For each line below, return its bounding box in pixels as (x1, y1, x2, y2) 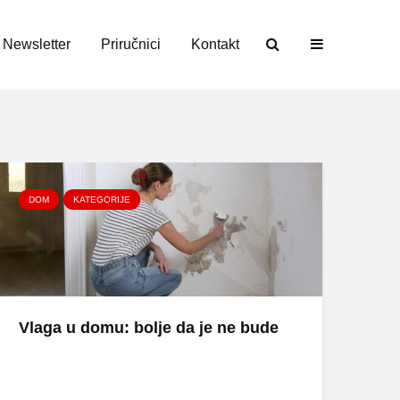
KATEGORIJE (73, 195, 130, 204)
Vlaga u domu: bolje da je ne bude (19, 319, 279, 337)
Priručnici (101, 37, 161, 52)
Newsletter (3, 37, 71, 52)
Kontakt (191, 37, 239, 52)
